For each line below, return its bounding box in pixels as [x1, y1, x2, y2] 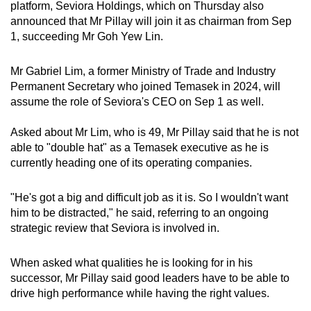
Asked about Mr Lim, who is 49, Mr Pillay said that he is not [10, 126, 299, 139]
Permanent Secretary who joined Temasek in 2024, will [10, 81, 280, 93]
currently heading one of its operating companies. [10, 157, 252, 169]
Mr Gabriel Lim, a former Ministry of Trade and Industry [10, 65, 276, 78]
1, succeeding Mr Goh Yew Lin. [10, 31, 163, 43]
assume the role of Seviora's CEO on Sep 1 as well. [10, 96, 264, 108]
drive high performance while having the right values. [10, 287, 272, 300]
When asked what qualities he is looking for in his [10, 257, 253, 269]
